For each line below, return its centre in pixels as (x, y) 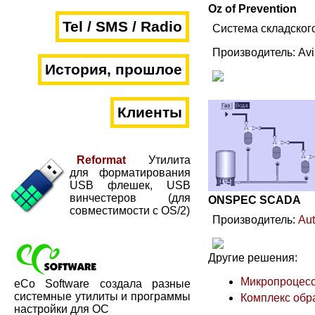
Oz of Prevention (252, 9)
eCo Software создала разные (102, 284)
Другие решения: (253, 258)
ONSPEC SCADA (255, 200)
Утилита (158, 160)
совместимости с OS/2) (130, 211)
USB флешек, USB (130, 185)
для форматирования (130, 173)
